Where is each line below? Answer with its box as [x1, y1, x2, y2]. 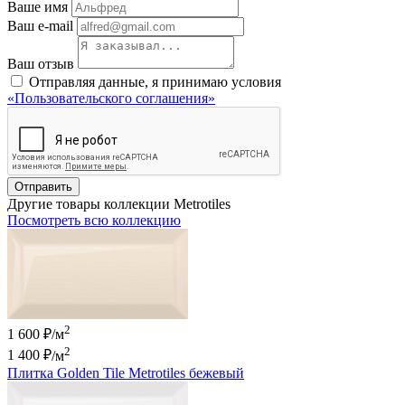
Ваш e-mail [7, 18, 73, 34]
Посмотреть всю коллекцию [7, 212, 181, 229]
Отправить [14, 180, 72, 194]
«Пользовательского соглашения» [7, 90, 215, 107]
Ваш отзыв [7, 56, 74, 72]
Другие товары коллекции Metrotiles [7, 196, 231, 212]
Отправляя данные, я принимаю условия [29, 74, 281, 90]
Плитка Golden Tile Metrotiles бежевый [7, 364, 244, 381]
